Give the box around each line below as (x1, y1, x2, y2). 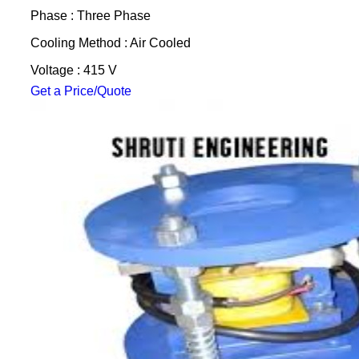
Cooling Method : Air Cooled (30, 36, 191, 50)
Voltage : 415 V (30, 63, 117, 77)
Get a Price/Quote (30, 84, 131, 98)
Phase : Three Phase (30, 9, 151, 22)
